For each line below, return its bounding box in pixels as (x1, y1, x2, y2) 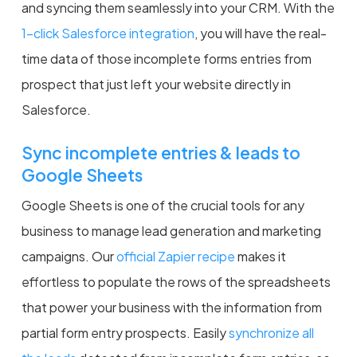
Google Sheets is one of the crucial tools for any (21, 196, 304, 214)
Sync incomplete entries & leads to (21, 141, 300, 163)
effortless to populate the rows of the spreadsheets (21, 273, 331, 290)
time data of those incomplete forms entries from (21, 49, 312, 67)
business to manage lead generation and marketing (21, 222, 321, 239)
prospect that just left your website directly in (21, 75, 291, 92)
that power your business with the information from (21, 298, 322, 316)
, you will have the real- (194, 24, 327, 41)
